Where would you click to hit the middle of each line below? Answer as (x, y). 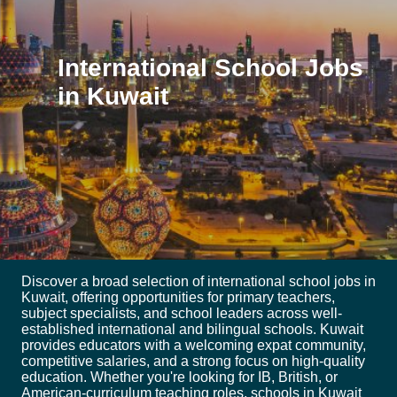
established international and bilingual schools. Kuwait (192, 330)
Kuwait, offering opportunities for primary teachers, (178, 298)
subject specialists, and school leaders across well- (182, 314)
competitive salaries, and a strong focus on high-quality (193, 362)
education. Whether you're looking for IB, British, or (179, 378)
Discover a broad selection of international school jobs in (198, 282)
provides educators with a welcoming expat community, (194, 346)
